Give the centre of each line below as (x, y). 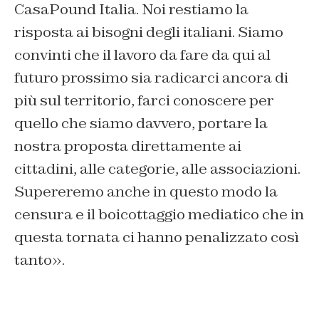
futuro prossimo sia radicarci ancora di (151, 78)
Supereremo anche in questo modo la (146, 192)
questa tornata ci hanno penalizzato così (157, 237)
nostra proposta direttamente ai (128, 146)
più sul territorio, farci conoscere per (144, 101)
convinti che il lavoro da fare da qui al (142, 55)
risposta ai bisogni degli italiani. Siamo (149, 32)
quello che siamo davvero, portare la (141, 124)
